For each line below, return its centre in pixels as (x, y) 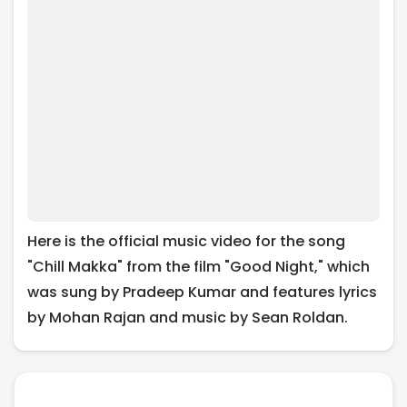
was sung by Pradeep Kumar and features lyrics (202, 292)
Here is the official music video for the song (186, 241)
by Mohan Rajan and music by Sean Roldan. (188, 317)
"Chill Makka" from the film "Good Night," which (199, 266)
